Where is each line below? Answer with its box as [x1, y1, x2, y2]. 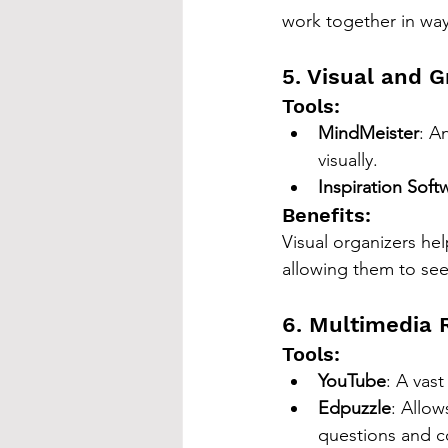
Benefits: [282, 203, 371, 228]
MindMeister [318, 122, 419, 145]
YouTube [318, 370, 386, 393]
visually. [318, 149, 378, 172]
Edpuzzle [318, 397, 391, 420]
